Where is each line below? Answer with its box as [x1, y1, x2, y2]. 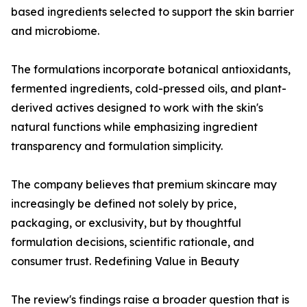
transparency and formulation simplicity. [11, 139, 223, 153]
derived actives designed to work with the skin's [11, 101, 263, 115]
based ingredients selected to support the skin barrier [11, 5, 294, 19]
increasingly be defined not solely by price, [11, 197, 236, 211]
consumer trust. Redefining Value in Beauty [11, 254, 239, 269]
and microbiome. [11, 24, 99, 38]
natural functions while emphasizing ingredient [11, 120, 258, 134]
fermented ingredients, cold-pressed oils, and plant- [11, 82, 286, 96]
